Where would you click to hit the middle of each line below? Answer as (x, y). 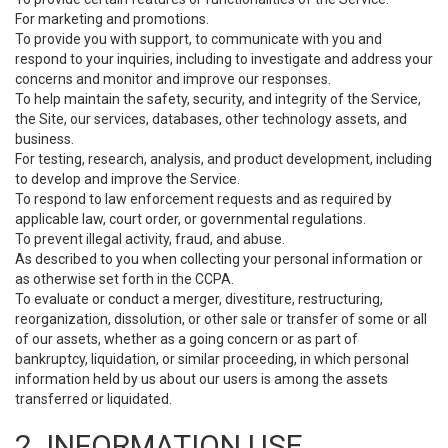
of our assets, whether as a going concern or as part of (186, 339)
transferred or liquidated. (93, 399)
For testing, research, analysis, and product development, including (223, 159)
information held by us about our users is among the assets (201, 379)
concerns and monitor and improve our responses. (173, 79)
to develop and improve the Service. (127, 179)
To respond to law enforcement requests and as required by (203, 199)
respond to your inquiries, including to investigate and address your (224, 59)
